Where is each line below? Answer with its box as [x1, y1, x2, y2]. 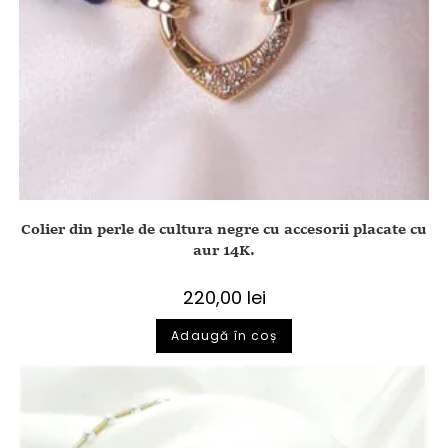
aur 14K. [193, 243, 255, 258]
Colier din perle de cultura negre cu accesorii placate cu [21, 222, 427, 237]
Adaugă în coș [171, 326, 277, 344]
